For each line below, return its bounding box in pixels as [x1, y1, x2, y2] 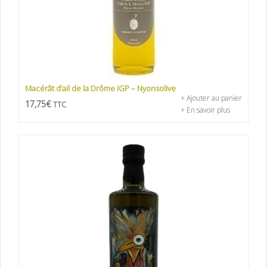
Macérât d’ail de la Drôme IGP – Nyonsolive [25, 83, 176, 94]
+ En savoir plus [181, 105, 230, 116]
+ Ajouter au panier [181, 93, 242, 104]
